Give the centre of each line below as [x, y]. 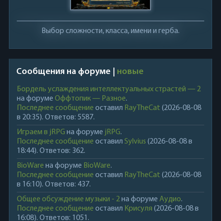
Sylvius [135, 142]
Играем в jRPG [41, 132]
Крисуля [138, 209]
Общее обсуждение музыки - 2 [68, 200]
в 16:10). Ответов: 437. [54, 185]
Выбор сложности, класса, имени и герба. [110, 31]
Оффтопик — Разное [90, 99]
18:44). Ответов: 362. [51, 151]
